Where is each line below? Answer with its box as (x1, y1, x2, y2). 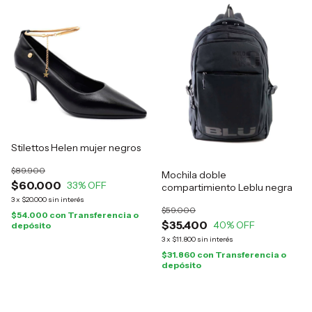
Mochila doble (162, 169, 226, 182)
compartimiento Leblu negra (162, 181, 292, 194)
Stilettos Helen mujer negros (11, 141, 141, 155)
